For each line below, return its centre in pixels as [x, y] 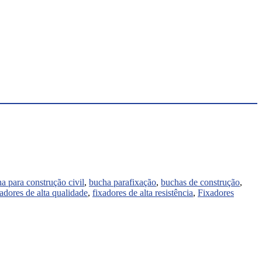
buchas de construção [200, 182]
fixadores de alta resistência [143, 192]
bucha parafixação [123, 182]
